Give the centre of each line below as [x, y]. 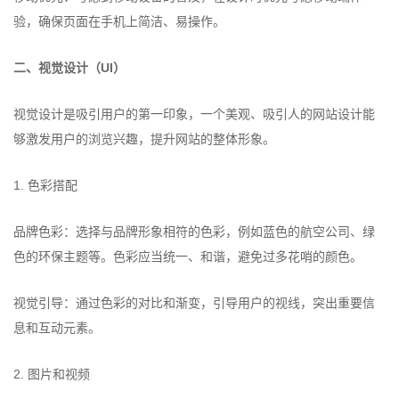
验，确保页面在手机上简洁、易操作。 [119, 21]
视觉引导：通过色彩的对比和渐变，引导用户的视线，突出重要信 [194, 303]
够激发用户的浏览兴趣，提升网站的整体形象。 [144, 139]
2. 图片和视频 [52, 374]
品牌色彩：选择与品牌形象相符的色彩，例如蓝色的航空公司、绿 [194, 232]
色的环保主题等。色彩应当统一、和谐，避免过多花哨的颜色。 [188, 256]
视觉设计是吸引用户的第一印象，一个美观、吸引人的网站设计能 [194, 114]
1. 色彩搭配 [45, 185]
